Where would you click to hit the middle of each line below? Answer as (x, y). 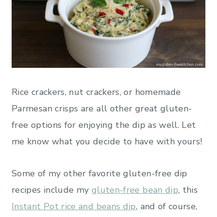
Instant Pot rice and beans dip (74, 206)
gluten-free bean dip (135, 190)
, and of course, (167, 206)
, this (188, 190)
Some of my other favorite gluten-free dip (100, 173)
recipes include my (52, 190)
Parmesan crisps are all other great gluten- (102, 108)
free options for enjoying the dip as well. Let (104, 125)
